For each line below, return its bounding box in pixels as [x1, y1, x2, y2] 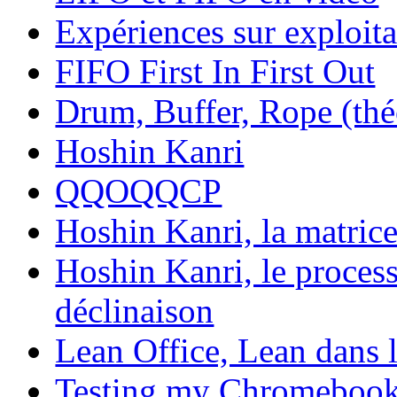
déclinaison [55, 292, 214, 330]
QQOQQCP [55, 172, 222, 210]
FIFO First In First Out [55, 52, 376, 90]
